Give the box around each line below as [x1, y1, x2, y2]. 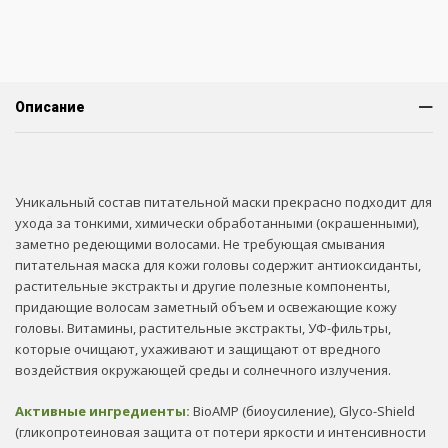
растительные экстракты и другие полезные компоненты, [15, 277, 390, 295]
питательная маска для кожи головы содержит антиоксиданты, [15, 256, 421, 274]
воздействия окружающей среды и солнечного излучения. [15, 361, 391, 379]
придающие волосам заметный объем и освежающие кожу [15, 298, 397, 316]
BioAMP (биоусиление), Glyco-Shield [193, 402, 415, 420]
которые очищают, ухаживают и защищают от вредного [15, 340, 381, 358]
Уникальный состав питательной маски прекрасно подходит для [15, 193, 432, 211]
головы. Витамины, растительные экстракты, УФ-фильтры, [15, 319, 391, 337]
